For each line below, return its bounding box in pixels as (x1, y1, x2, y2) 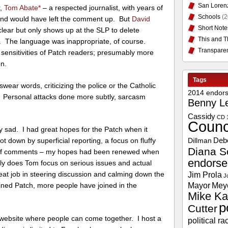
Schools (197, 13, 220, 20)
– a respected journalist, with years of (41, 3, 163, 12)
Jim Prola (187, 170, 222, 179)
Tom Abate (4, 3, 39, 12)
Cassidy (187, 112, 215, 121)
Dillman (187, 137, 212, 145)
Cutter (187, 203, 217, 215)
